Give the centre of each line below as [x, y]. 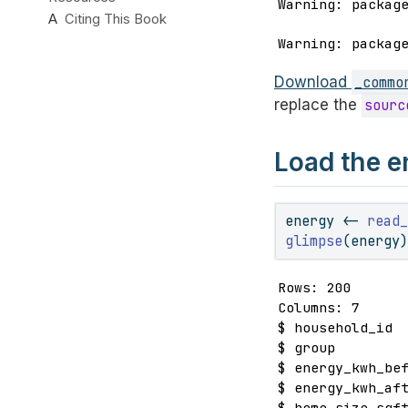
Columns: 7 [319, 308]
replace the [318, 105]
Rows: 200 [315, 288]
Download [313, 82]
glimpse [314, 240]
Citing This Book [116, 19]
